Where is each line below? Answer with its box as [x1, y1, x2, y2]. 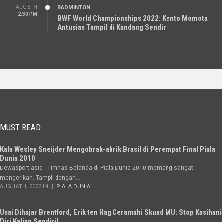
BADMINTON [57, 4, 90, 11]
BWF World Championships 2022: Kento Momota [57, 14, 208, 23]
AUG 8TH [16, 4, 37, 10]
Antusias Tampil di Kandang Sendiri [57, 23, 168, 32]
